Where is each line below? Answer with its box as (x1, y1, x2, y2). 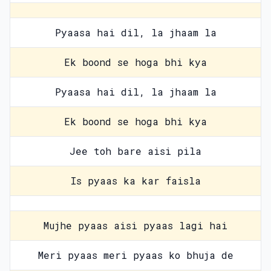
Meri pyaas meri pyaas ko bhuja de (38, 249, 233, 261)
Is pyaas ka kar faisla (70, 174, 201, 187)
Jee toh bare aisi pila (70, 145, 201, 157)
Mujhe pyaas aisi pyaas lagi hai (44, 219, 227, 232)
